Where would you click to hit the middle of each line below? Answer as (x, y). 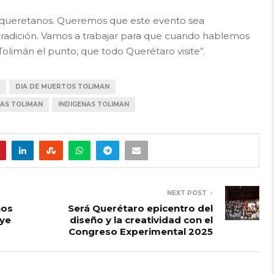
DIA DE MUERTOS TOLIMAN (62, 86)
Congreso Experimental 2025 (141, 231)
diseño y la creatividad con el (141, 220)
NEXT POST (187, 193)
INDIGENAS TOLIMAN (94, 104)
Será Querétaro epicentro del (140, 208)
